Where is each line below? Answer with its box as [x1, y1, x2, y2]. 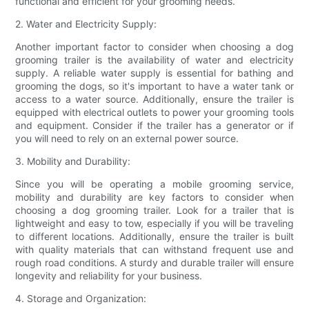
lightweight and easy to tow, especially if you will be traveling [15, 217, 294, 229]
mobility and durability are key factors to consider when [15, 190, 294, 203]
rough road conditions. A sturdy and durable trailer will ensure [15, 256, 294, 268]
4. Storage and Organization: [15, 292, 147, 304]
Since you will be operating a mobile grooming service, [15, 177, 294, 190]
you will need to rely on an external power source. [15, 132, 239, 144]
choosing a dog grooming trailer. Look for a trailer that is [15, 203, 294, 216]
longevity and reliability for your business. [15, 269, 203, 281]
